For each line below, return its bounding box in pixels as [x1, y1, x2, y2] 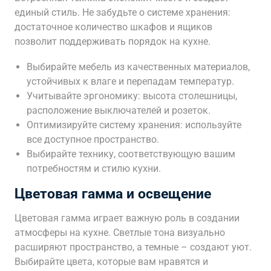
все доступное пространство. [27, 134, 159, 145]
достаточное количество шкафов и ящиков [15, 21, 212, 33]
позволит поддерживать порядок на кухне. [15, 36, 211, 47]
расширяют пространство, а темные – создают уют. [15, 241, 252, 253]
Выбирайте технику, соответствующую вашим [27, 148, 235, 160]
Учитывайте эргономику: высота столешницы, [27, 90, 237, 102]
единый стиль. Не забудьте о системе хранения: [15, 7, 230, 18]
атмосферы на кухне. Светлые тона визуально [15, 227, 225, 238]
